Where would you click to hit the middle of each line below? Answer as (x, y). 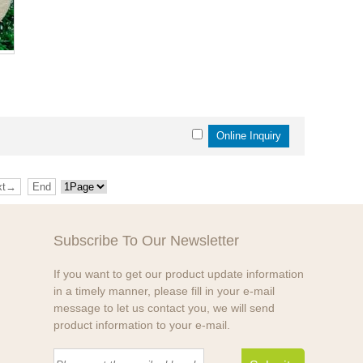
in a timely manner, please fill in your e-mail (164, 291)
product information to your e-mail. (142, 325)
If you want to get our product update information (179, 274)
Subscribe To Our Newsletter (146, 241)
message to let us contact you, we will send (164, 308)
